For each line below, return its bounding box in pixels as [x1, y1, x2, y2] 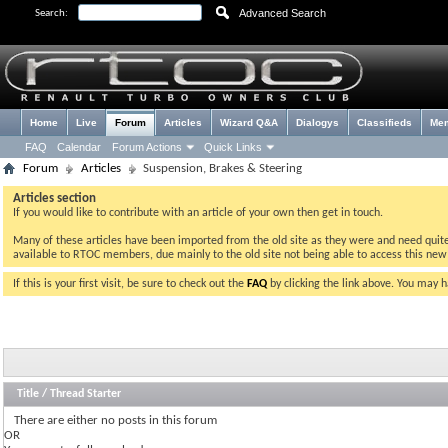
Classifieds [357, 117, 412, 128]
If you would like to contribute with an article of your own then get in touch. [13, 207, 383, 219]
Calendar [57, 141, 101, 153]
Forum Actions [112, 141, 182, 153]
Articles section [13, 192, 96, 205]
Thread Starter [50, 387, 121, 400]
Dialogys [296, 117, 339, 128]
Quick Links [204, 141, 262, 153]
